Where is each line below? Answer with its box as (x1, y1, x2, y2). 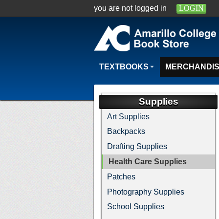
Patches (107, 172, 136, 181)
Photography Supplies (107, 187, 185, 196)
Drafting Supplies (107, 142, 168, 151)
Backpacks (107, 127, 146, 136)
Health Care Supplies (109, 157, 187, 166)
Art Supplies (107, 112, 150, 121)
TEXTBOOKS (99, 62, 149, 71)
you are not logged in (94, 3, 169, 12)
